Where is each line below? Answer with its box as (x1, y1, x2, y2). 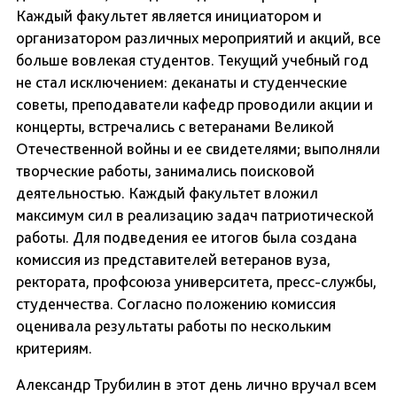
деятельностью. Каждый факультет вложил (16, 183, 318, 203)
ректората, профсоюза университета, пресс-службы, (16, 272, 377, 292)
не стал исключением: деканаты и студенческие (16, 73, 347, 92)
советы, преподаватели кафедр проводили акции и (16, 95, 373, 114)
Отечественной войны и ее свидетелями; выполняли (16, 139, 380, 159)
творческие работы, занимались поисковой (16, 161, 315, 181)
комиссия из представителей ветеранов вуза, (16, 250, 331, 269)
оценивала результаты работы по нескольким (16, 316, 331, 336)
